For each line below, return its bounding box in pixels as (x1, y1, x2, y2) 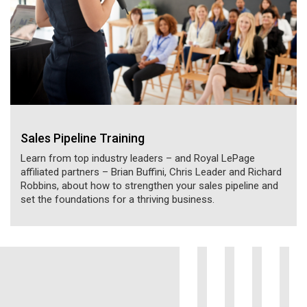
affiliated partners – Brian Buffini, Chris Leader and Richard (21, 166, 282, 179)
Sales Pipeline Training (21, 130, 145, 145)
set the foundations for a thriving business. (21, 193, 214, 206)
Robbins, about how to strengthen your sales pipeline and (21, 180, 278, 193)
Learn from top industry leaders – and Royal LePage (21, 152, 255, 165)
